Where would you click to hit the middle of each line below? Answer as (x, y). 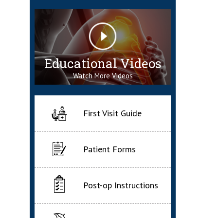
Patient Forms (109, 149)
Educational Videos (103, 63)
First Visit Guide (112, 113)
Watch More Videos (103, 75)
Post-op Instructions (121, 185)
